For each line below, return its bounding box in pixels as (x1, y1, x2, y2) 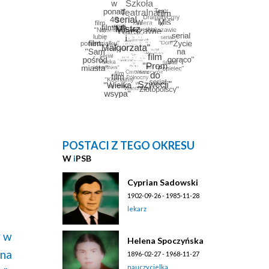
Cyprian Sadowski (127, 177, 199, 187)
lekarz (127, 205, 147, 213)
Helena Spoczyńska (127, 235, 204, 246)
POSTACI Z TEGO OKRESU (62, 139, 195, 152)
